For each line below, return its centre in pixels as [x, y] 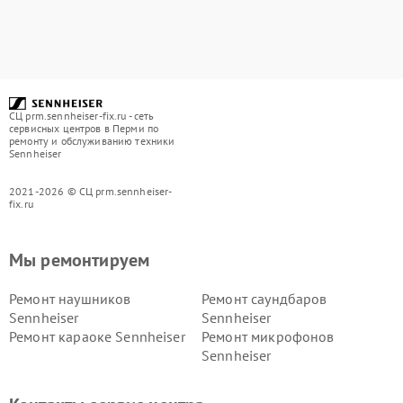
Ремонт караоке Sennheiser [97, 336]
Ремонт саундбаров [264, 299]
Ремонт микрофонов [268, 336]
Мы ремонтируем [80, 260]
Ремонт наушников [70, 299]
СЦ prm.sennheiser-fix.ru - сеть [82, 116]
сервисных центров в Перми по [84, 128]
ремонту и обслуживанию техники [92, 141]
